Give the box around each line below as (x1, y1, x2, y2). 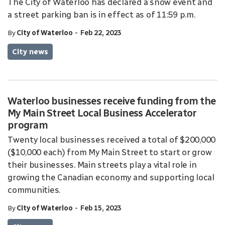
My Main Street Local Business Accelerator (8, 107, 197, 119)
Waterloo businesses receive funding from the (8, 95, 215, 107)
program (8, 119, 48, 131)
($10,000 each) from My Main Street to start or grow (8, 147, 212, 157)
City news (12, 47, 48, 56)
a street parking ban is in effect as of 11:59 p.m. (8, 10, 195, 20)
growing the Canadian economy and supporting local (8, 172, 214, 182)
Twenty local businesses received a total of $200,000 (8, 135, 215, 145)
